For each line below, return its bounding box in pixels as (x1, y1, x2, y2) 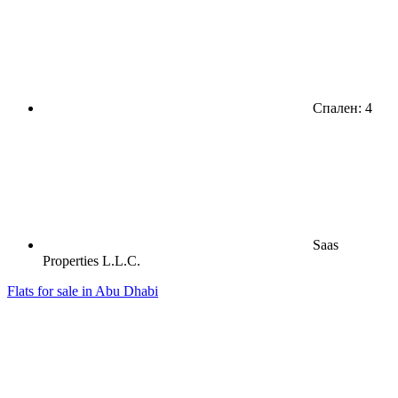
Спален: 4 (309, 99, 372, 115)
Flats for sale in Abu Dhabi (7, 283, 158, 298)
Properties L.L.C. (43, 252, 140, 268)
